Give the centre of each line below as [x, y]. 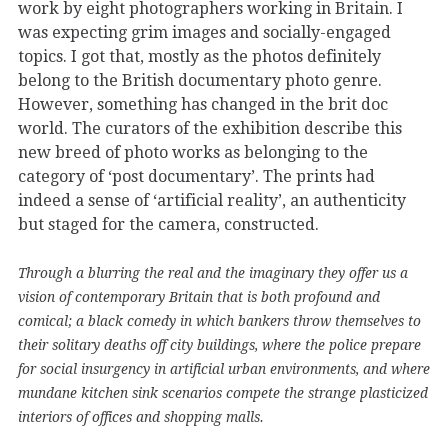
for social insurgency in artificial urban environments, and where [224, 369]
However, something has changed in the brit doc [203, 105]
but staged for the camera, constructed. [168, 225]
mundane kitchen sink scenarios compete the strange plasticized [223, 393]
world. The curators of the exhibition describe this [210, 129]
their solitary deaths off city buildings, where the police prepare [219, 345]
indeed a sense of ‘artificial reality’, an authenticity [212, 201]
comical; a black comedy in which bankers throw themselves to [219, 321]
